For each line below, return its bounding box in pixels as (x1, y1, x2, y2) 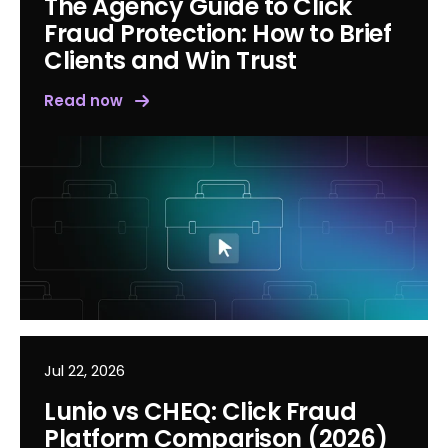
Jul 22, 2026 (44, 359, 125, 381)
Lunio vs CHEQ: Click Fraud (44, 394, 356, 428)
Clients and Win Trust (44, 44, 297, 78)
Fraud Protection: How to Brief (44, 17, 391, 51)
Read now (44, 90, 123, 112)
